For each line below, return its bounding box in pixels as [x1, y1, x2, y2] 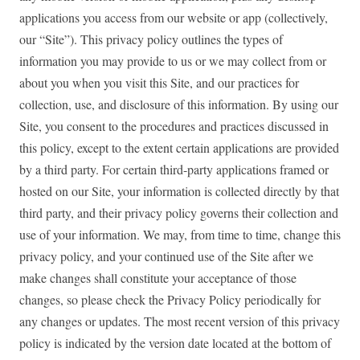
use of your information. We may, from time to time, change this [19, 226, 341, 243]
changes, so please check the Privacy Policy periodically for [19, 291, 321, 309]
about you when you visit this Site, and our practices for [19, 74, 299, 92]
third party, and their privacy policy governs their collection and [19, 204, 338, 222]
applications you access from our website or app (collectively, [19, 9, 328, 27]
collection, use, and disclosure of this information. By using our [19, 96, 338, 113]
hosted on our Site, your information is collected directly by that [19, 182, 339, 200]
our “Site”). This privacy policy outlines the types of [19, 31, 283, 48]
